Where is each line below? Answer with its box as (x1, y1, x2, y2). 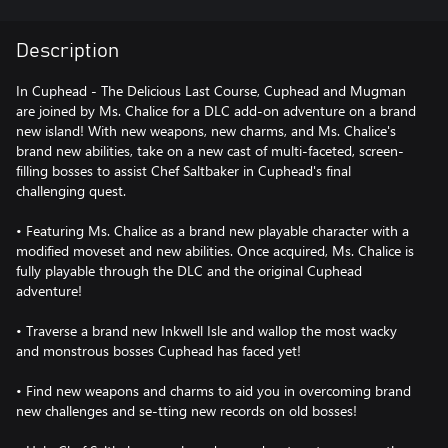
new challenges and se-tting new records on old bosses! (16, 401, 357, 420)
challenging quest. (16, 181, 126, 200)
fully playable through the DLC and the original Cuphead (16, 261, 362, 280)
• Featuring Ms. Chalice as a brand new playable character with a (16, 221, 409, 240)
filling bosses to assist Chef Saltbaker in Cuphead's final (16, 161, 351, 180)
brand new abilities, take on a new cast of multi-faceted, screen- (16, 141, 404, 160)
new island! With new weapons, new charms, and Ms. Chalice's (16, 121, 396, 140)
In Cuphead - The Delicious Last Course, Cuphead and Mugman (16, 81, 406, 100)
